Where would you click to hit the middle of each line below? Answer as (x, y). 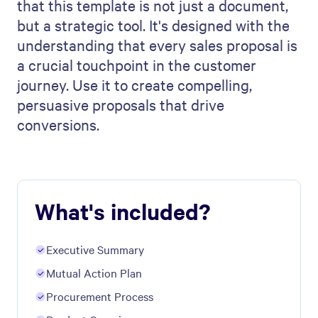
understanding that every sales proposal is (157, 44)
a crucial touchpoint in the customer (137, 64)
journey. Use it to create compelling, (135, 84)
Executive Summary (95, 249)
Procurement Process (100, 296)
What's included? (122, 211)
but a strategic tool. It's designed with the (153, 24)
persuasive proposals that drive (121, 104)
